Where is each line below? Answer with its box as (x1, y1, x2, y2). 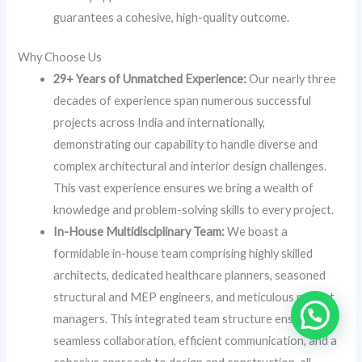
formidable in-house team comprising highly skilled (53, 246, 314, 260)
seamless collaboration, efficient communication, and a (53, 333, 338, 347)
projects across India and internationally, (53, 115, 266, 129)
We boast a (225, 224, 288, 238)
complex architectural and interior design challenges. (53, 158, 327, 173)
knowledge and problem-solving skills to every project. (53, 202, 335, 217)
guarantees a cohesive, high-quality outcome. (53, 10, 290, 24)
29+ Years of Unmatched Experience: (53, 71, 247, 86)
